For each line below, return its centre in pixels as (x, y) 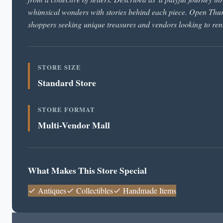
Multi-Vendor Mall (74, 125)
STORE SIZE (59, 67)
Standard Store (67, 83)
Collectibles (94, 190)
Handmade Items (149, 190)
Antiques (51, 190)
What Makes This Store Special (87, 170)
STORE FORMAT (66, 110)
